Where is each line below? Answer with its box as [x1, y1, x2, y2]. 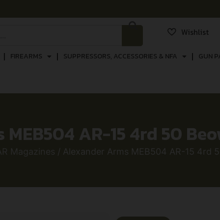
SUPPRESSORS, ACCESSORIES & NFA [63, 51, 177, 61]
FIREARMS [10, 51, 42, 61]
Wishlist [181, 26, 209, 38]
